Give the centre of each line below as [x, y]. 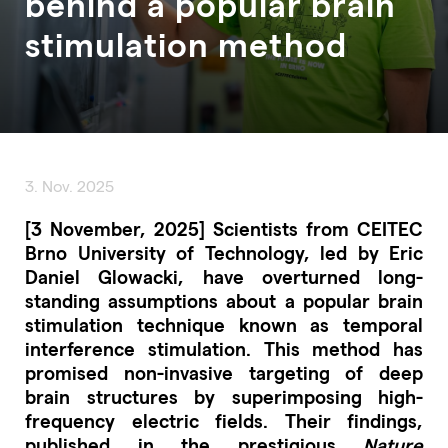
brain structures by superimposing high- [224, 396]
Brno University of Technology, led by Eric [224, 252]
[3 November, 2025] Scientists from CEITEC [224, 228]
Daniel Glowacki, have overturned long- [224, 276]
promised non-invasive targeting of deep [224, 372]
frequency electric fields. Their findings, [224, 420]
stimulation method [186, 43]
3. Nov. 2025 [69, 185]
